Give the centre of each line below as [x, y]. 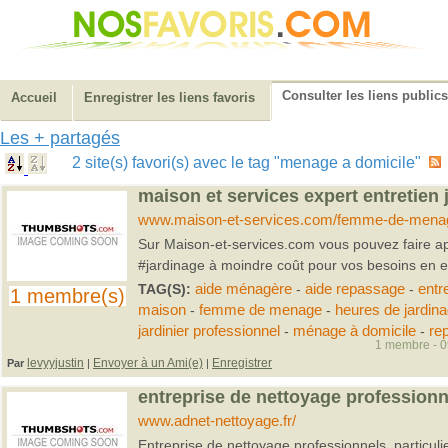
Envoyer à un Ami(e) [148, 363]
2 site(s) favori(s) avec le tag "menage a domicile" [250, 162]
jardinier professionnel [208, 331]
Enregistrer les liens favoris [169, 97]
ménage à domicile [354, 331]
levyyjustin [55, 363]
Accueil [34, 97]
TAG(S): [166, 289]
